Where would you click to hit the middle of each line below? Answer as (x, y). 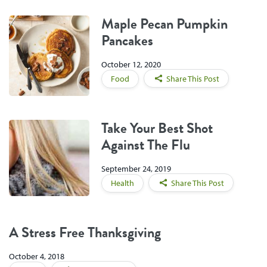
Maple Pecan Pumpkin (164, 24)
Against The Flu (146, 145)
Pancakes (127, 40)
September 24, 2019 (136, 169)
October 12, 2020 (131, 65)
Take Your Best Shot (157, 128)
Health (122, 183)
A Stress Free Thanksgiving (85, 232)
